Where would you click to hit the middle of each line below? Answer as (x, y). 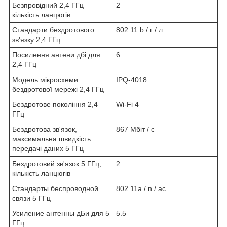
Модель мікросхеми (45, 79)
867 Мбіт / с (135, 129)
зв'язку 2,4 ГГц (36, 39)
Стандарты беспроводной (55, 188)
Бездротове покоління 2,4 (55, 104)
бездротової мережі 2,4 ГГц (58, 89)
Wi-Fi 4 (127, 104)
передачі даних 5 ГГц (48, 148)
